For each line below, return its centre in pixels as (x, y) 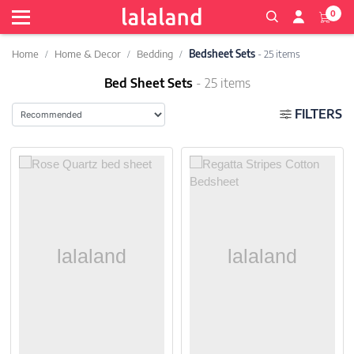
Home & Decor (88, 54)
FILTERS (317, 114)
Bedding (155, 54)
